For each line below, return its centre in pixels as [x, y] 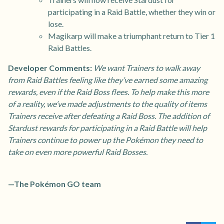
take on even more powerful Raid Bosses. [78, 152]
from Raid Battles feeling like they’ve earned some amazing [108, 80]
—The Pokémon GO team [54, 184]
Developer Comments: [50, 68]
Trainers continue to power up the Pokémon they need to [105, 140]
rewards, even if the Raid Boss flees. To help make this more [108, 92]
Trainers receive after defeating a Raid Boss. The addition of [109, 116]
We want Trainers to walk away [147, 68]
